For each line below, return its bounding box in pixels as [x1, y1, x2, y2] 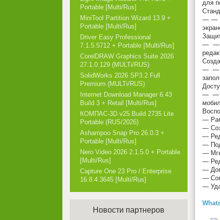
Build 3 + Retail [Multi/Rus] [80, 99, 157, 107]
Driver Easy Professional [80, 33, 151, 41]
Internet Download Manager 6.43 [80, 91, 172, 98]
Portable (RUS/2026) [80, 118, 138, 126]
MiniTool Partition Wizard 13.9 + [80, 14, 171, 22]
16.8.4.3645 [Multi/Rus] [80, 176, 146, 183]
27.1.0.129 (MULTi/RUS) [80, 61, 149, 68]
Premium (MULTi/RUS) [80, 80, 145, 87]
